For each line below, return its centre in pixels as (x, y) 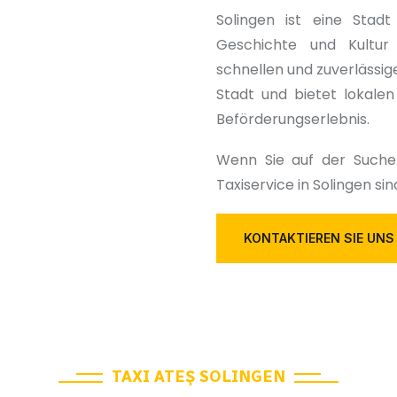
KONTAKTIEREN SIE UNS (319, 238)
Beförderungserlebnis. (293, 120)
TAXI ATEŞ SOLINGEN (198, 376)
